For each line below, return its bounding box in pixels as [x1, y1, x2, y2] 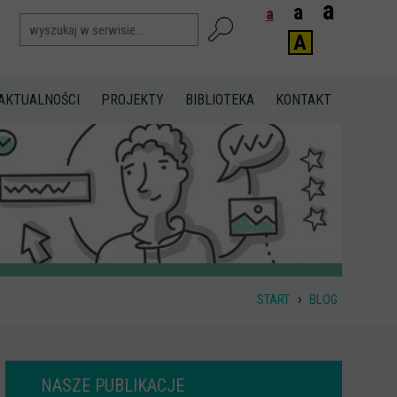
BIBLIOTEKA [185, 91, 254, 108]
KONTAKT [276, 91, 331, 108]
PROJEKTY [101, 91, 164, 108]
